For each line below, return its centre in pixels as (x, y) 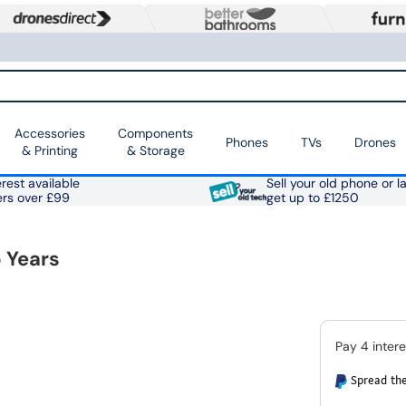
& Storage (155, 151)
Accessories (50, 134)
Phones (247, 142)
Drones (375, 142)
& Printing (50, 151)
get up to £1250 (312, 198)
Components (155, 134)
